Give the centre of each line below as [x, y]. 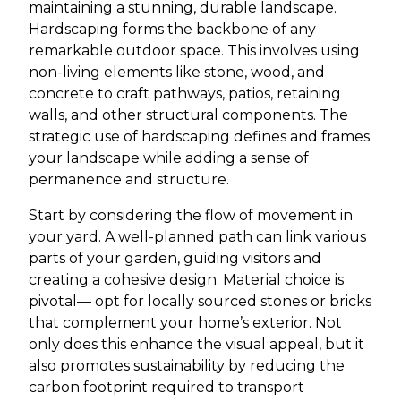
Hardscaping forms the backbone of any [172, 29]
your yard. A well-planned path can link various [197, 236]
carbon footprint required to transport [166, 387]
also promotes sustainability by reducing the [187, 365]
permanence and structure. [129, 179]
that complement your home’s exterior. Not [185, 322]
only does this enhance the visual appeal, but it [196, 344]
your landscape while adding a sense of [169, 158]
